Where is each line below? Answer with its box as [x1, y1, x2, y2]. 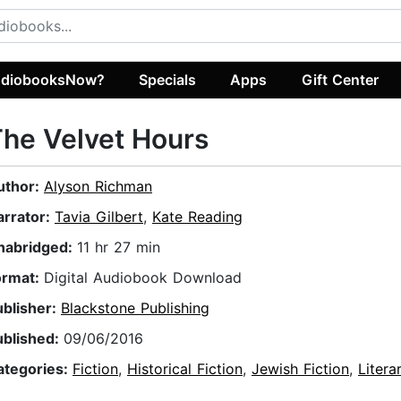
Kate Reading [152, 208, 243, 226]
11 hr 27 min [77, 238, 160, 257]
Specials [139, 70, 197, 89]
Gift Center [301, 70, 379, 89]
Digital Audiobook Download [44, 269, 242, 287]
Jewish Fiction [252, 360, 349, 379]
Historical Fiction [127, 360, 243, 379]
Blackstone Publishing [61, 299, 209, 318]
